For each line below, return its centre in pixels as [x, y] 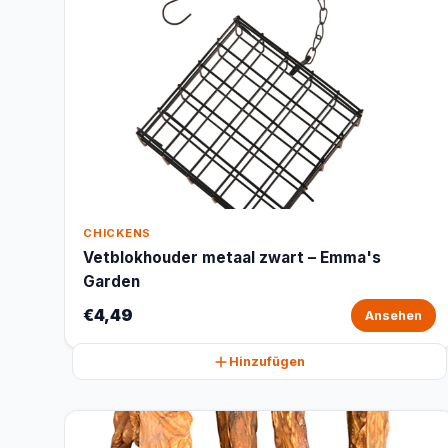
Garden [111, 281]
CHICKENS [117, 233]
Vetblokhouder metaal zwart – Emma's [232, 257]
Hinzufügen [267, 361]
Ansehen [393, 315]
